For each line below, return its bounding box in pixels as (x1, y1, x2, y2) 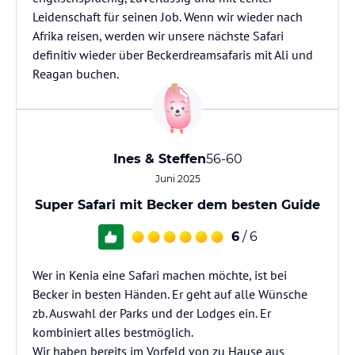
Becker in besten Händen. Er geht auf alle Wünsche (32, 286, 307, 302)
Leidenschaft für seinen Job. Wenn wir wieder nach (32, 9, 303, 25)
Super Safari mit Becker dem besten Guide (35, 197, 320, 212)
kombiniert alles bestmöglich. (32, 324, 193, 340)
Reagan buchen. (32, 66, 119, 82)
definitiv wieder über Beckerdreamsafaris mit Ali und (32, 47, 313, 63)
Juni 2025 (155, 173, 200, 185)
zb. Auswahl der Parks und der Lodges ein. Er (32, 305, 271, 321)
